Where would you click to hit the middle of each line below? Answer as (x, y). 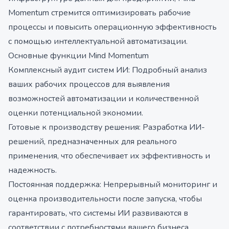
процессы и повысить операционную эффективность (112, 27)
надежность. (32, 170)
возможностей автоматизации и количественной (104, 99)
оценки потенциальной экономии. (76, 113)
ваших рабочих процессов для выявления (89, 84)
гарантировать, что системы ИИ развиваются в (98, 213)
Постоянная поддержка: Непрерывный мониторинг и (113, 185)
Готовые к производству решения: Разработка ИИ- (107, 127)
